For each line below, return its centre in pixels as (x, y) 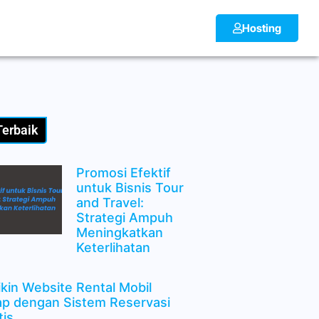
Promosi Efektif (123, 173)
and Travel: (110, 203)
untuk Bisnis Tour (130, 188)
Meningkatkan (119, 232)
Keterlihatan (113, 247)
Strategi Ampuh (124, 218)
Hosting (261, 28)
